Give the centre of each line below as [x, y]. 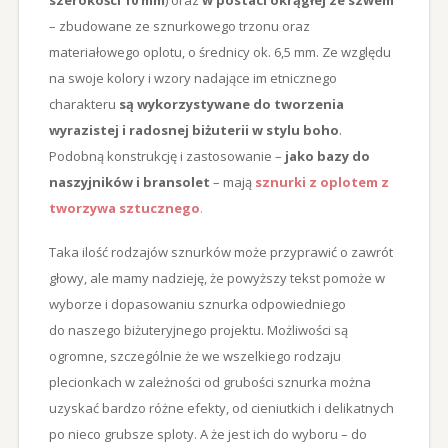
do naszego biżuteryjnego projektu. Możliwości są [198, 329]
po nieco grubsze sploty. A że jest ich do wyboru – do [207, 433]
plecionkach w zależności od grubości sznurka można [209, 381]
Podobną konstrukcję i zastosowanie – [166, 155]
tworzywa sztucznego [124, 207]
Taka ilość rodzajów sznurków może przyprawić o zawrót [220, 251]
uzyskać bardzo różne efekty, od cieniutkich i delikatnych [221, 407]
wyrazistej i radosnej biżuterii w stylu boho [193, 129]
